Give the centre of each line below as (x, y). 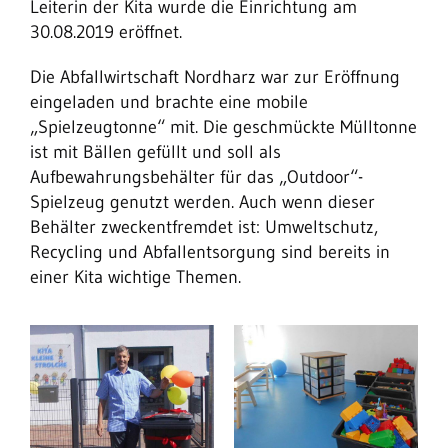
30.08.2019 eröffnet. (106, 32)
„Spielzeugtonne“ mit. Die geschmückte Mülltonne (223, 127)
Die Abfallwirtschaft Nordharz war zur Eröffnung (215, 77)
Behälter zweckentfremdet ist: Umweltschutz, (204, 227)
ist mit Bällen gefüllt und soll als (155, 152)
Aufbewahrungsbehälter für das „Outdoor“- (196, 177)
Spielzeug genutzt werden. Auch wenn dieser (202, 202)
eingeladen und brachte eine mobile (169, 102)
